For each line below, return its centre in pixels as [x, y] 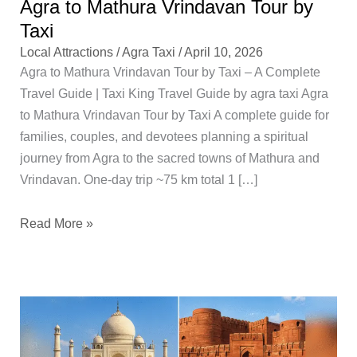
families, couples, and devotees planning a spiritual [165, 136]
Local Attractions [67, 51]
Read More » [57, 224]
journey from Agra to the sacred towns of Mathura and [170, 157]
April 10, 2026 [224, 51]
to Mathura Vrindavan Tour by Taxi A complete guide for [175, 114]
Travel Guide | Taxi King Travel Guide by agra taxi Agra [175, 93]
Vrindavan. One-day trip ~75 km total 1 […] [139, 179]
